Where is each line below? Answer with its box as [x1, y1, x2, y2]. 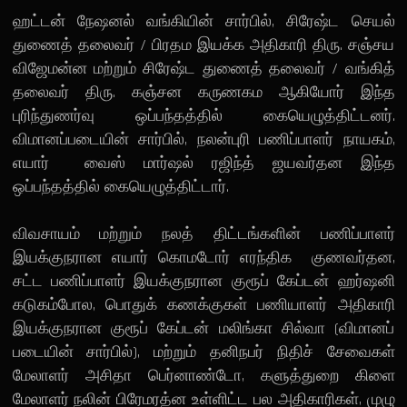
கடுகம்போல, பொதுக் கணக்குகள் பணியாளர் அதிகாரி [12, 293, 395, 315]
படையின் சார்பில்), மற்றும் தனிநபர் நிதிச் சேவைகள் [12, 341, 395, 362]
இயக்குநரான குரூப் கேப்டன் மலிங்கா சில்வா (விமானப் [12, 317, 395, 339]
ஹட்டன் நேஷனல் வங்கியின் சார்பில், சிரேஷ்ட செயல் [12, 10, 395, 32]
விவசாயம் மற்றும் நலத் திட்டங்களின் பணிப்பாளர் [12, 223, 395, 244]
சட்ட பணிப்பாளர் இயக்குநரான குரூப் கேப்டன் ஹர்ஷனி [12, 270, 395, 292]
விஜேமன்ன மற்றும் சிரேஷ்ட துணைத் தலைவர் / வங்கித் [12, 57, 395, 79]
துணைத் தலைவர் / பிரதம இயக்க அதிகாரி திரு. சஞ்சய [12, 34, 395, 55]
